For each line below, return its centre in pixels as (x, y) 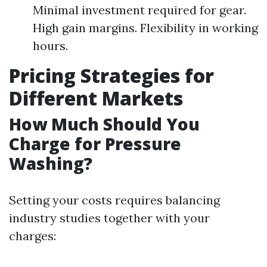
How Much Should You (104, 124)
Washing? (51, 163)
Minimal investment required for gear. (139, 10)
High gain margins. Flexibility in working (145, 28)
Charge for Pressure (95, 144)
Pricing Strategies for (111, 75)
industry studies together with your (109, 218)
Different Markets (96, 98)
